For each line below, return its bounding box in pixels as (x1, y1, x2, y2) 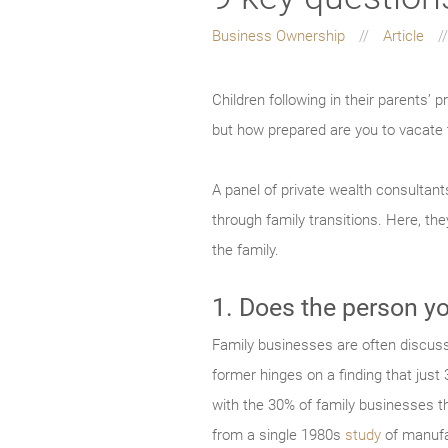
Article (383, 27, 428, 46)
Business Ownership (212, 27, 349, 46)
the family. (212, 241, 279, 260)
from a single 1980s (212, 426, 345, 445)
